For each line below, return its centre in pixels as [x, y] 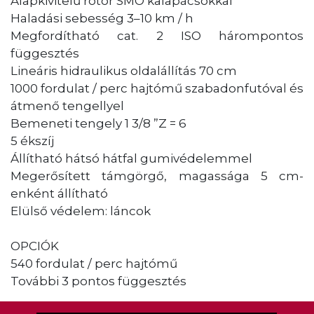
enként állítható [59, 193]
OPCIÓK [35, 246]
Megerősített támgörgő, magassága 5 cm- [157, 176]
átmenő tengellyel [67, 105]
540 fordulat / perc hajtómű [94, 263]
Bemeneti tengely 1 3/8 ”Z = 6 [98, 123]
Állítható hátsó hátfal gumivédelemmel [131, 158]
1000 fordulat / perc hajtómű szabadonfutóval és [157, 88]
